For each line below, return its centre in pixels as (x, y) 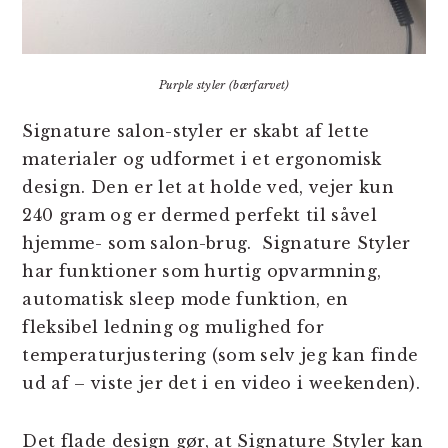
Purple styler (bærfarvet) (224, 85)
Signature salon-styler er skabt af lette (196, 131)
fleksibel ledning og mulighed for (173, 327)
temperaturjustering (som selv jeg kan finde (220, 355)
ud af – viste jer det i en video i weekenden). (221, 383)
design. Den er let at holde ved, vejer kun (208, 187)
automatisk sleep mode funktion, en (185, 299)
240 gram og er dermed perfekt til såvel (199, 215)
